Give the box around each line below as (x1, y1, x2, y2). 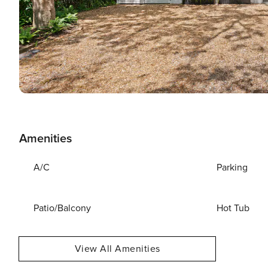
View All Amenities (74, 243, 160, 255)
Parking (217, 162, 248, 173)
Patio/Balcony (33, 202, 91, 214)
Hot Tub (217, 202, 250, 214)
